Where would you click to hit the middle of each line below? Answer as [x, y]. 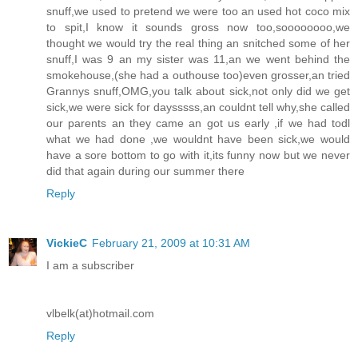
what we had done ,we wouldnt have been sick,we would [198, 139]
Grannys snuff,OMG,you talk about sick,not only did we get [198, 91]
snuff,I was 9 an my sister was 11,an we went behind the [198, 60]
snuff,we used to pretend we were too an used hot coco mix [198, 12]
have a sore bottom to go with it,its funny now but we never [198, 155]
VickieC [67, 243]
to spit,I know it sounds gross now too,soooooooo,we [198, 28]
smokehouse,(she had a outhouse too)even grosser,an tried [198, 76]
